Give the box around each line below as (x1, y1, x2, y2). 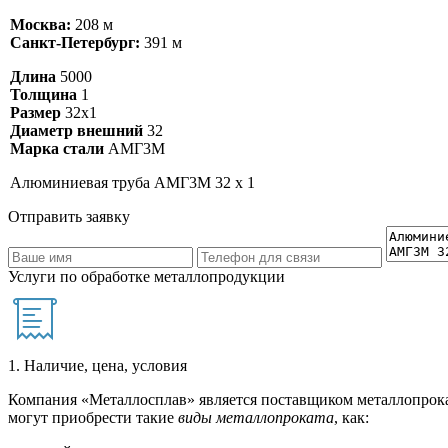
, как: (334, 409, 369, 427)
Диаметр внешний (10, 122, 143, 140)
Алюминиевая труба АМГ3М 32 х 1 (10, 174, 255, 192)
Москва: (10, 16, 71, 34)
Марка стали (10, 140, 104, 158)
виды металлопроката (178, 409, 334, 427)
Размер (10, 104, 61, 122)
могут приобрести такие (8, 409, 178, 427)
